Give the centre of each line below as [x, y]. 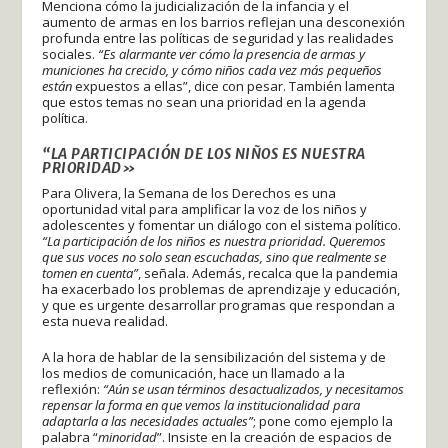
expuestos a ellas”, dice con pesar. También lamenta [235, 85]
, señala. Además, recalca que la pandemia [268, 272]
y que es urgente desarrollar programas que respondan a [219, 304]
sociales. [70, 53]
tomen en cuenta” [90, 272]
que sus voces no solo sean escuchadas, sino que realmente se [214, 256]
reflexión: [73, 389]
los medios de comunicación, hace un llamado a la [194, 373]
